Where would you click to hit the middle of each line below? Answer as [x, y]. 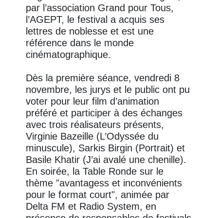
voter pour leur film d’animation [93, 101]
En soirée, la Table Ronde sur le [95, 172]
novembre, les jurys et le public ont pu [108, 90]
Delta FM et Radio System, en [91, 207]
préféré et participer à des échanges [104, 113]
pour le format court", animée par [98, 195]
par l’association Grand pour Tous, [100, 8]
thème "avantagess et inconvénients [104, 183]
